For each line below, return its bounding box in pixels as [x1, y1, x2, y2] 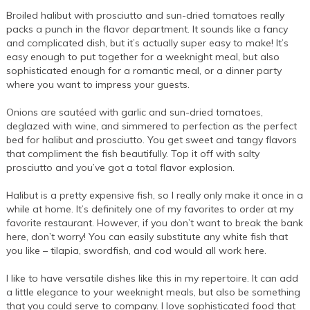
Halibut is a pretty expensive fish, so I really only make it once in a [6, 189, 304, 202]
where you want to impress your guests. [6, 78, 193, 91]
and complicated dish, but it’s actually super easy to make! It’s [6, 37, 289, 50]
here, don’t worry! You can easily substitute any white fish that [6, 230, 289, 244]
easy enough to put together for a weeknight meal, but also [6, 51, 280, 64]
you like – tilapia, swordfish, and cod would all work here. [6, 244, 270, 257]
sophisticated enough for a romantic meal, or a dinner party [6, 64, 282, 77]
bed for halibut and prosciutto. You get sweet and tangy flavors [6, 134, 298, 147]
